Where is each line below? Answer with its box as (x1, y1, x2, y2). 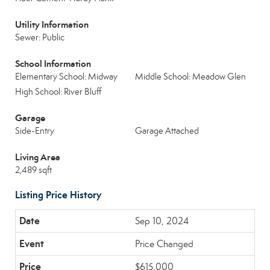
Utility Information (15, 19, 89, 30)
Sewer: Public (15, 32, 64, 43)
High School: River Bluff (15, 86, 101, 97)
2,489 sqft (15, 165, 52, 175)
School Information (15, 58, 91, 69)
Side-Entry (15, 125, 54, 136)
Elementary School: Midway (15, 71, 118, 82)
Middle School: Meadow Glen (135, 71, 246, 82)
